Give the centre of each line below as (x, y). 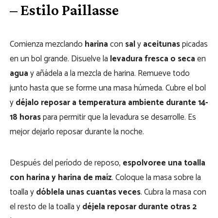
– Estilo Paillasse (64, 10)
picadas (194, 44)
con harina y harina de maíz (61, 178)
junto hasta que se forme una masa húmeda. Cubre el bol (108, 88)
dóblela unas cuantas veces (88, 192)
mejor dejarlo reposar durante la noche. (77, 132)
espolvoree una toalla (164, 163)
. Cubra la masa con (173, 192)
